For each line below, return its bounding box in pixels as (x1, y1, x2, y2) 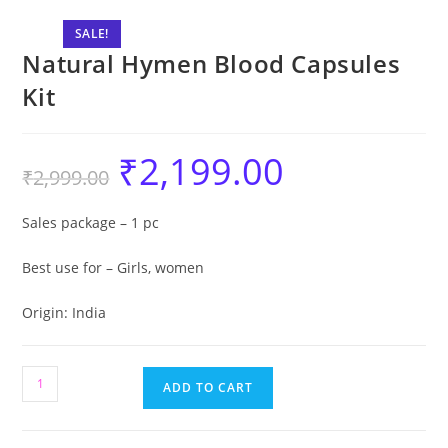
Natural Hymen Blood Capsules (22, 46, 401, 80)
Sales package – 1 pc (22, 212, 160, 232)
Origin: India (22, 302, 107, 322)
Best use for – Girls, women (22, 257, 205, 277)
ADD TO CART (163, 378, 254, 396)
